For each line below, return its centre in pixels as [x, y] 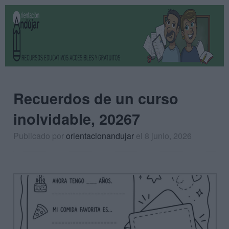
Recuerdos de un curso [96, 98]
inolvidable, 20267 [77, 119]
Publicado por [40, 136]
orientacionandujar [100, 136]
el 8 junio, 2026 [164, 136]
